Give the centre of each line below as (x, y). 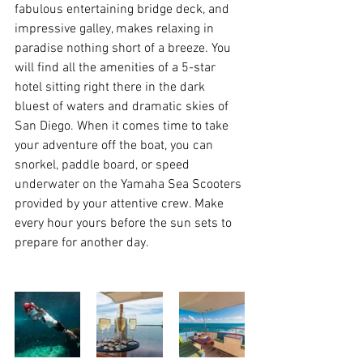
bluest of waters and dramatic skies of (123, 107)
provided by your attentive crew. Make (121, 205)
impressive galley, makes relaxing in (116, 30)
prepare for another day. (82, 243)
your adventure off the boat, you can (115, 146)
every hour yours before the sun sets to (125, 224)
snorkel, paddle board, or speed (104, 166)
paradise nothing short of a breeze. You (124, 49)
